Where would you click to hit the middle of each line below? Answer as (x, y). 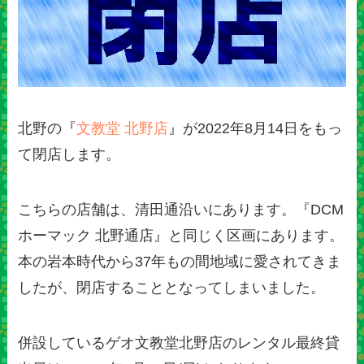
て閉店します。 (69, 155)
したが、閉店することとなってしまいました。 (172, 288)
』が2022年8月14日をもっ (256, 129)
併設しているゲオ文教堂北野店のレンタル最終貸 (179, 342)
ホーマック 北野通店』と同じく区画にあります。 (181, 236)
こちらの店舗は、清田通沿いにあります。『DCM (181, 210)
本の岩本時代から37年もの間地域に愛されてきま (180, 262)
